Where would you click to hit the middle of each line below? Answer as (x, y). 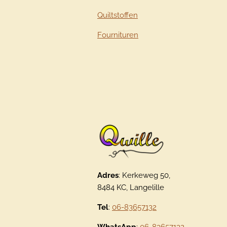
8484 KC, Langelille (131, 188)
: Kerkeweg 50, (144, 176)
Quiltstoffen (118, 15)
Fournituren (118, 35)
